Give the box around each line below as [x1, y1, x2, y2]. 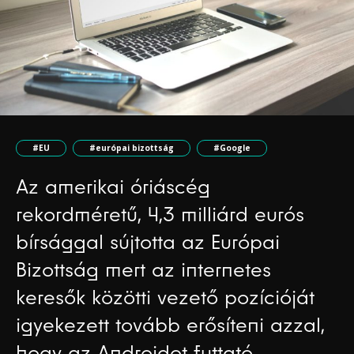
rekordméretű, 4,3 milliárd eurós [16, 201, 304, 226]
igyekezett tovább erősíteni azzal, [16, 312, 325, 337]
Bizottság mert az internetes [16, 257, 271, 281]
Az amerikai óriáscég [16, 174, 210, 198]
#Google [213, 141, 250, 153]
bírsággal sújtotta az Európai [16, 229, 280, 254]
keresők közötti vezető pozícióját [16, 284, 314, 309]
